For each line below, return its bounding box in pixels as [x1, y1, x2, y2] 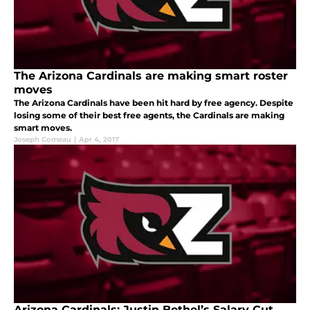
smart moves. [14, 122, 72, 134]
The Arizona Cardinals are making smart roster [14, 69, 288, 83]
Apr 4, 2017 [79, 135, 119, 145]
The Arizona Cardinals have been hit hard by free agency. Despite [14, 98, 293, 109]
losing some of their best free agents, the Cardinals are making [14, 110, 284, 121]
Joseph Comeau [14, 135, 71, 145]
